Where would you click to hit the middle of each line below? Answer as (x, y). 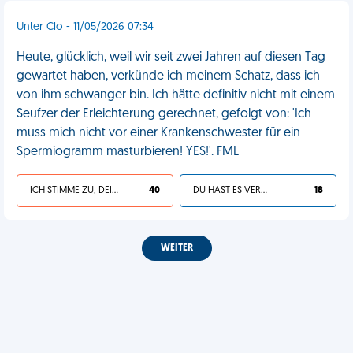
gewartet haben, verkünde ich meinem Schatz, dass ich (168, 76)
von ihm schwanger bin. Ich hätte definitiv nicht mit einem (176, 95)
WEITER (176, 248)
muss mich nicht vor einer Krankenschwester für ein (158, 133)
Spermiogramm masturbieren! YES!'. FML (128, 152)
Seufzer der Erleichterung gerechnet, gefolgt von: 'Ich (164, 114)
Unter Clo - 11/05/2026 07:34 (85, 27)
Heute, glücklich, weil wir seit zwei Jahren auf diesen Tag (171, 58)
